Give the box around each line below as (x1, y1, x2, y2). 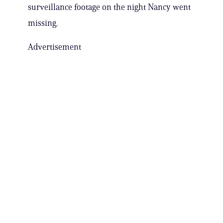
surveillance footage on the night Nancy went (28, 2, 191, 12)
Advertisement (28, 42, 81, 52)
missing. (28, 18, 58, 28)
